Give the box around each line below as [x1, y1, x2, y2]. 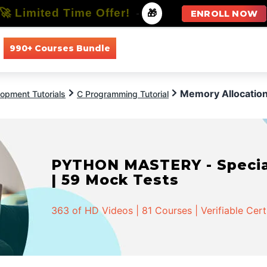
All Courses [128, 42, 173, 54]
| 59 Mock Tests [51, 171, 179, 188]
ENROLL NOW [191, 8, 257, 19]
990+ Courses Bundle [9, 42, 110, 54]
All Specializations [191, 42, 264, 54]
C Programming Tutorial [77, 89, 169, 99]
